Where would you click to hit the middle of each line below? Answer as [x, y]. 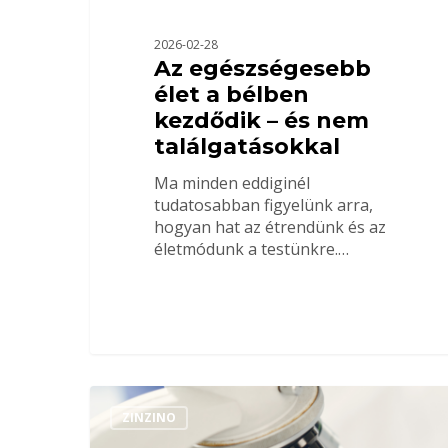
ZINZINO [149, 417]
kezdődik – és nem [261, 121]
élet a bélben [231, 95]
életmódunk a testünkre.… [251, 249]
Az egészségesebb [262, 69]
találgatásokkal [246, 147]
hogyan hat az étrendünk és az [269, 227]
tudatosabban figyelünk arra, [263, 205]
